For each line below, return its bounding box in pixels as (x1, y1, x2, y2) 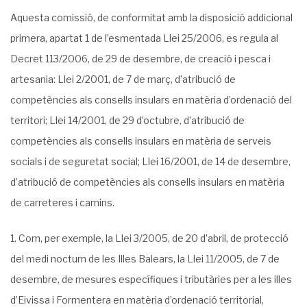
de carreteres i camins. (10, 197, 114, 208)
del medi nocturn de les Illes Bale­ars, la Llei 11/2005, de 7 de (10, 253, 280, 265)
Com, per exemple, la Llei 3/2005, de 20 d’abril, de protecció (19, 232, 288, 244)
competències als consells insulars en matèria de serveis (10, 135, 271, 147)
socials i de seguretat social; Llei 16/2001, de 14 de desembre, (10, 156, 291, 167)
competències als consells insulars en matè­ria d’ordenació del (10, 94, 292, 106)
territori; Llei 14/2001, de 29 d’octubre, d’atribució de (10, 114, 245, 126)
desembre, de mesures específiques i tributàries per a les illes (10, 273, 292, 285)
